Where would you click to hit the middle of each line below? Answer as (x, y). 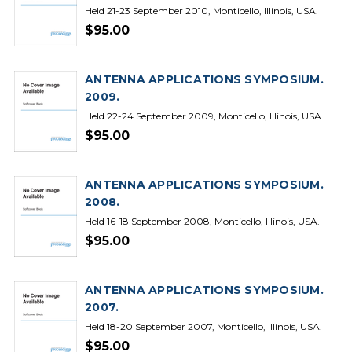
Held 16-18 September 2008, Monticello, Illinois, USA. (202, 221)
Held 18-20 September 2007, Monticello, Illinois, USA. (203, 326)
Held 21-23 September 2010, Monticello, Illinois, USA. (202, 11)
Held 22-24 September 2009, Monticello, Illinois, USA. (204, 116)
